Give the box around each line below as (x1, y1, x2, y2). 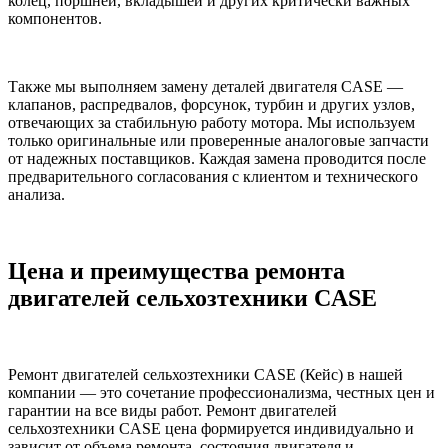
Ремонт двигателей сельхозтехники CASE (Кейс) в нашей (8, 365, 403, 383)
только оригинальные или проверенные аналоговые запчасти (8, 131, 429, 149)
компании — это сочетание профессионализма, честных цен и (8, 383, 435, 401)
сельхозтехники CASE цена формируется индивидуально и (8, 419, 414, 437)
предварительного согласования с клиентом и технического (8, 167, 418, 185)
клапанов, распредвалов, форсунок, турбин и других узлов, (8, 95, 415, 113)
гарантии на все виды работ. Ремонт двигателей (8, 401, 337, 419)
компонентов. (8, 9, 102, 27)
